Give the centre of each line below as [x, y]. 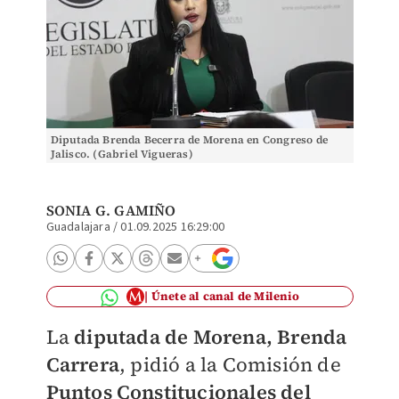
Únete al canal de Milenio [225, 296]
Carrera [82, 364]
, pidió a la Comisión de [230, 364]
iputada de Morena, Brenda [217, 337]
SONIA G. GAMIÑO [111, 210]
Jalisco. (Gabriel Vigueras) [122, 154]
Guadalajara [78, 227]
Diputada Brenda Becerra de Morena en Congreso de [189, 140]
